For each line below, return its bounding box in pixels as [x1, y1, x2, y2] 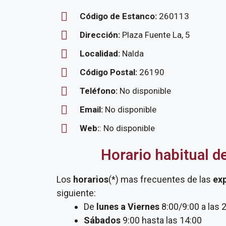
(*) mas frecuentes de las [108, 174, 213, 185]
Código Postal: [80, 67, 139, 77]
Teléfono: [80, 86, 118, 96]
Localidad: [80, 48, 122, 59]
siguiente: [56, 188, 96, 198]
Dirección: [80, 30, 122, 40]
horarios [71, 174, 108, 185]
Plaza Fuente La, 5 [122, 30, 190, 40]
